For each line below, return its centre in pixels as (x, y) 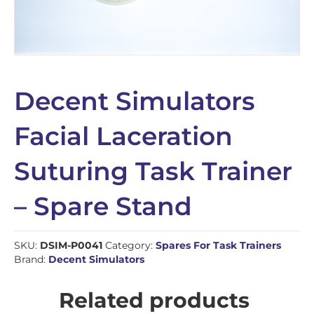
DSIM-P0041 (71, 245)
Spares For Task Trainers (218, 245)
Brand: (31, 259)
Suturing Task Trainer (153, 171)
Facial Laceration (123, 136)
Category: (130, 245)
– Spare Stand (103, 206)
